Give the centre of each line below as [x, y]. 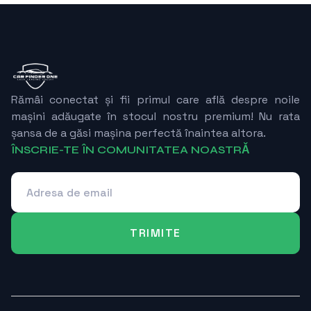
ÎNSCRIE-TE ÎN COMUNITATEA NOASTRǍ [131, 150]
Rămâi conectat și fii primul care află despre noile [155, 100]
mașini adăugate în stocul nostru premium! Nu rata [155, 117]
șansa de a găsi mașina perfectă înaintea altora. [138, 133]
